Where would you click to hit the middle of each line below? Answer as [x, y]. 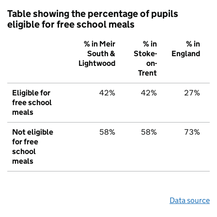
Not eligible [33, 132]
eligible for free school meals [71, 24]
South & [101, 54]
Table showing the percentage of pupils [93, 14]
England [186, 54]
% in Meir [100, 44]
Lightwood [97, 63]
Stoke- [145, 54]
